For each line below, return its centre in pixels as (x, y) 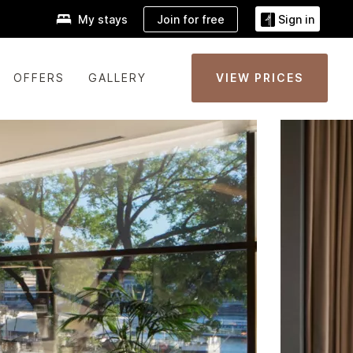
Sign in (296, 20)
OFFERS (39, 78)
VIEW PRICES (260, 78)
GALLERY (117, 78)
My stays (103, 20)
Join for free (191, 19)
